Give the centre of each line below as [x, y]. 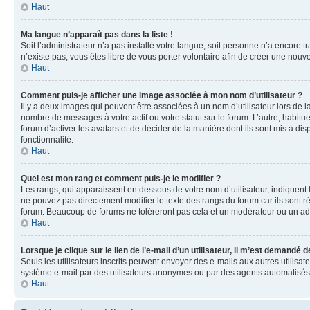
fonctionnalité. [47, 140]
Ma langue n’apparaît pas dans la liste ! [97, 35]
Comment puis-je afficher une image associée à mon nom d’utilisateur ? [162, 95]
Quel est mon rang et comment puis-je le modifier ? [121, 179]
